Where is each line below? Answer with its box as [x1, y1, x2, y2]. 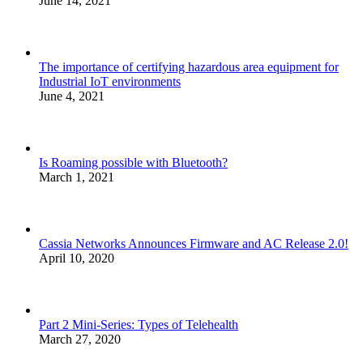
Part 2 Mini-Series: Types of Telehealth [39, 318, 238, 332]
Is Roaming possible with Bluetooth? [39, 156, 228, 170]
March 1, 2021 [39, 170, 114, 185]
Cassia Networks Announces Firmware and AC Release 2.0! [39, 237, 348, 251]
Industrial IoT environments [39, 75, 181, 89]
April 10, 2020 [39, 251, 114, 266]
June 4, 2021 [39, 89, 105, 104]
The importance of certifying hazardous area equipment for [39, 60, 339, 75]
